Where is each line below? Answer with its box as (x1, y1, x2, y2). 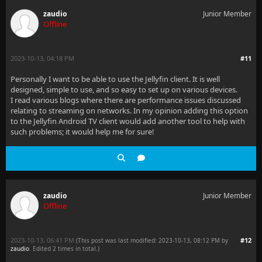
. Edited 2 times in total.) (29, 244, 99, 253)
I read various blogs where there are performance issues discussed (11, 95, 241, 105)
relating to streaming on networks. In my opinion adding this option (11, 105, 248, 116)
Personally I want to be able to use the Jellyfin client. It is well (11, 74, 220, 84)
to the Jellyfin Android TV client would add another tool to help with (11, 116, 245, 126)
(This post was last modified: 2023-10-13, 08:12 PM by (76, 236, 228, 244)
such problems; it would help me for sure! (11, 126, 154, 137)
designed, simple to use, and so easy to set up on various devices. (11, 84, 237, 95)
